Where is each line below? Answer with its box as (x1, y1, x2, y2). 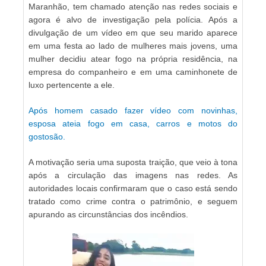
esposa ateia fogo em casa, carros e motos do (28, 118, 237, 128)
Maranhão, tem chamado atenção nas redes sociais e (28, 1, 237, 11)
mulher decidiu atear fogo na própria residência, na (28, 53, 237, 64)
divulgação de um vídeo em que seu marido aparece (28, 27, 237, 37)
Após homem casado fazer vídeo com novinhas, (28, 105, 237, 115)
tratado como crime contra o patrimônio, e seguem (28, 196, 237, 206)
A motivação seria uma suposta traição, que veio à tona (28, 157, 237, 167)
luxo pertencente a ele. (28, 80, 115, 90)
